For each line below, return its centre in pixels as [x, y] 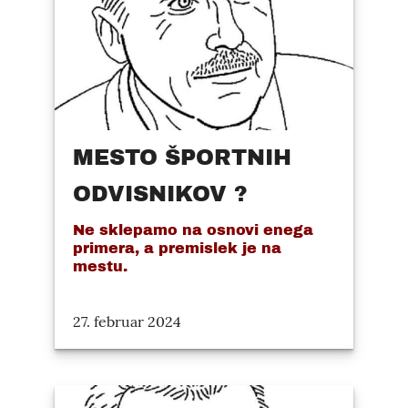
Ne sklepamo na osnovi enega [193, 229]
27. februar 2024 [127, 321]
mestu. [100, 266]
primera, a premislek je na [177, 248]
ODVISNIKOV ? [160, 194]
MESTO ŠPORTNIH [182, 157]
